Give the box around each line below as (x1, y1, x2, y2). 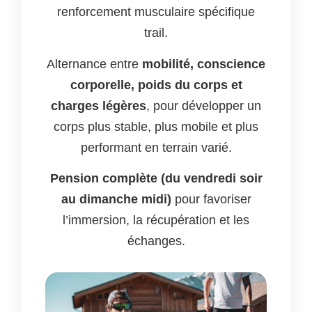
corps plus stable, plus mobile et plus (54, 119, 258, 134)
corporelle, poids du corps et (70, 77, 242, 92)
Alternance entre (47, 56, 142, 71)
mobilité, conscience (142, 56, 265, 71)
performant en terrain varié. (80, 140, 232, 155)
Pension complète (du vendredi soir (49, 171, 263, 185)
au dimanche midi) (61, 192, 171, 206)
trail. (144, 26, 168, 40)
